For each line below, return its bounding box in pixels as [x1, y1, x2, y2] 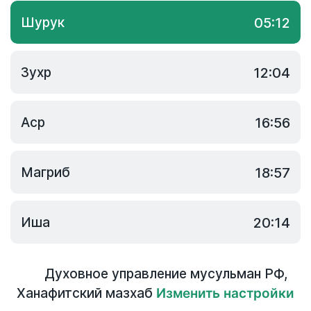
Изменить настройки [156, 285, 294, 301]
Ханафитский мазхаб [17, 285, 153, 301]
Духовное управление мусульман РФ [44, 266, 284, 282]
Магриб [21, 165, 70, 180]
